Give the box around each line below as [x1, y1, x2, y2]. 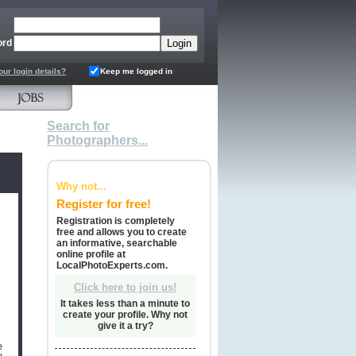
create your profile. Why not [63, 309, 188, 320]
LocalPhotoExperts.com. [56, 260, 168, 271]
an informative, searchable [56, 238, 177, 249]
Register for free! [56, 197, 151, 211]
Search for [47, 119, 110, 133]
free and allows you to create [56, 226, 187, 238]
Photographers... [47, 133, 148, 147]
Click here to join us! [74, 281, 176, 293]
